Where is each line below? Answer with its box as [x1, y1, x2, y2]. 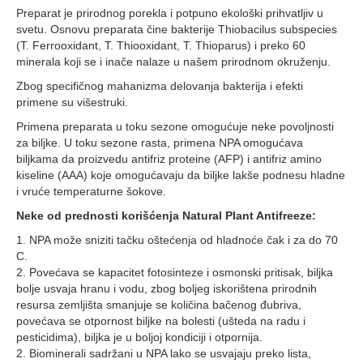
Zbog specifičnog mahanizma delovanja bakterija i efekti [16, 79, 303, 92]
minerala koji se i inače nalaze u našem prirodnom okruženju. [16, 55, 331, 68]
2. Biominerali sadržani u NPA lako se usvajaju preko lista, [16, 347, 311, 360]
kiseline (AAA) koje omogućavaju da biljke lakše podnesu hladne [16, 169, 345, 181]
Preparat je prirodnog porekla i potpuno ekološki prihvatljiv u [16, 6, 323, 19]
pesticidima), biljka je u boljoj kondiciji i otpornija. [16, 331, 263, 344]
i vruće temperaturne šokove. [16, 185, 166, 198]
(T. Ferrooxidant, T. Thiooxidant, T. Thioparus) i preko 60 [16, 39, 305, 52]
